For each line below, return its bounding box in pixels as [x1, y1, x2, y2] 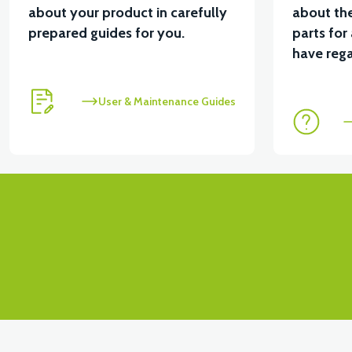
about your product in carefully [28, 4, 227, 21]
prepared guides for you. [28, 24, 185, 42]
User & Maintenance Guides [98, 94, 236, 108]
